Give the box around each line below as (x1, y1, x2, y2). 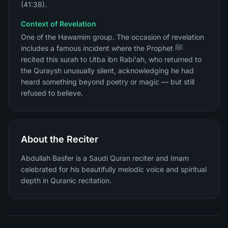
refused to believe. (21, 89, 83, 97)
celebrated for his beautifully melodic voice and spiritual (21, 165, 207, 174)
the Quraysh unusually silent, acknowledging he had (21, 66, 194, 75)
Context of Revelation (21, 19, 96, 28)
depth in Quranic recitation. (21, 176, 111, 185)
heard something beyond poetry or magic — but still (21, 77, 194, 86)
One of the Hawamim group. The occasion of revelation (21, 33, 204, 41)
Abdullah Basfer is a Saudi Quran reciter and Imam (21, 154, 189, 162)
